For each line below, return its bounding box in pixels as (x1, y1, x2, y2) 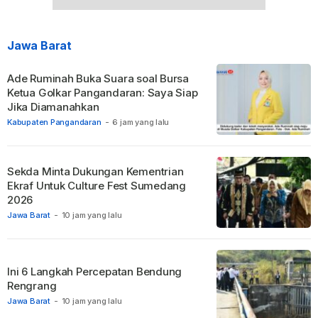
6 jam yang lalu (112, 117, 170, 128)
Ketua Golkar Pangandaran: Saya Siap (7, 86, 198, 100)
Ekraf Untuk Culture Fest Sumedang (7, 179, 187, 193)
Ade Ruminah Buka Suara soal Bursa (7, 72, 190, 86)
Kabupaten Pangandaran (7, 117, 102, 128)
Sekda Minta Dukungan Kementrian (7, 165, 184, 179)
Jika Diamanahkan (7, 100, 99, 114)
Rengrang (7, 279, 57, 293)
